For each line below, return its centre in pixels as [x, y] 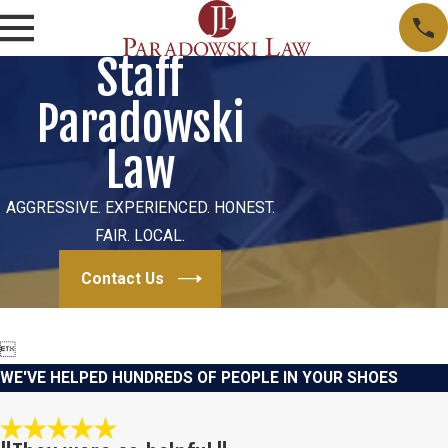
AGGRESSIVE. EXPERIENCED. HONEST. [140, 207]
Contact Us [122, 278]
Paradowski [140, 124]
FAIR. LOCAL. [140, 235]
